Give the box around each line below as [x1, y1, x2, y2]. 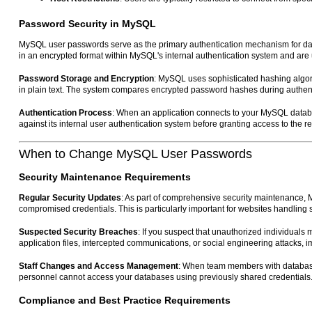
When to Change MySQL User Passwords [19, 147, 252, 162]
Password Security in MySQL [19, 18, 156, 30]
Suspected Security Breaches [19, 227, 138, 237]
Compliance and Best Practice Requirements [19, 295, 231, 306]
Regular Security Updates [19, 193, 121, 203]
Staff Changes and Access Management [19, 261, 178, 272]
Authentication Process [19, 108, 112, 118]
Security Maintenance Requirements [19, 171, 191, 183]
